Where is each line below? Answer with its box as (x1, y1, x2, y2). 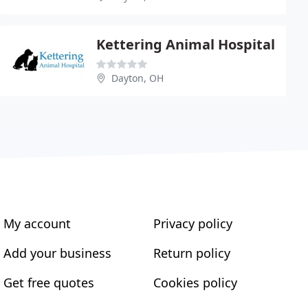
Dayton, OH (111, 71, 164, 85)
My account (3, 214, 71, 232)
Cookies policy (153, 274, 237, 291)
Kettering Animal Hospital (96, 34, 275, 54)
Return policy (153, 244, 230, 261)
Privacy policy (153, 214, 232, 232)
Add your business (3, 244, 112, 261)
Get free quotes (3, 274, 95, 291)
